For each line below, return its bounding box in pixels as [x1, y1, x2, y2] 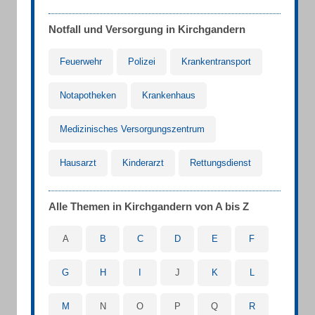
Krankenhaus [142, 90, 195, 101]
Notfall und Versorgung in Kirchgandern [49, 23, 245, 35]
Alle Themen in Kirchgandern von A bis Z [49, 200, 249, 212]
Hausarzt [60, 157, 96, 168]
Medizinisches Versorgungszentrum [60, 124, 205, 134]
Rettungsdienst [190, 157, 251, 168]
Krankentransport [181, 56, 251, 67]
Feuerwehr [60, 56, 102, 67]
